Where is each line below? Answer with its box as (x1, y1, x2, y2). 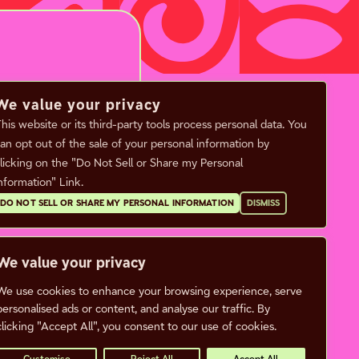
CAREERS (204, 294, 271, 321)
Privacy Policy (204, 333, 266, 349)
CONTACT (204, 264, 272, 291)
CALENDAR (204, 233, 281, 260)
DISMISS (246, 198, 280, 208)
